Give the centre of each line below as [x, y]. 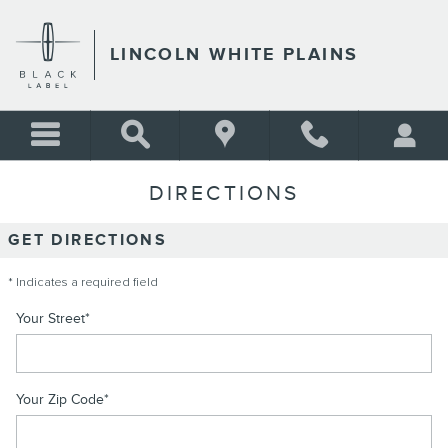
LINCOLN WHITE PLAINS [234, 54]
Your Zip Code [60, 399]
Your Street [50, 318]
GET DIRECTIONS [88, 240]
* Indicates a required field [83, 282]
